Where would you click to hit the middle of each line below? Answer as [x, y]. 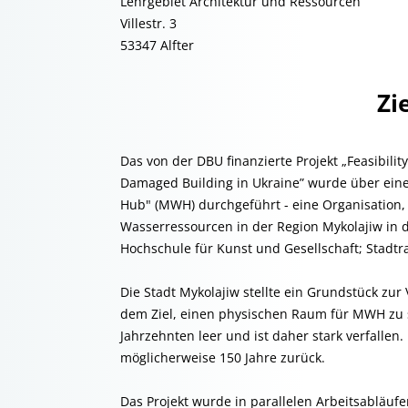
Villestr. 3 [148, 23]
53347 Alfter [157, 45]
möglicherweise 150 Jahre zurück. [223, 357]
